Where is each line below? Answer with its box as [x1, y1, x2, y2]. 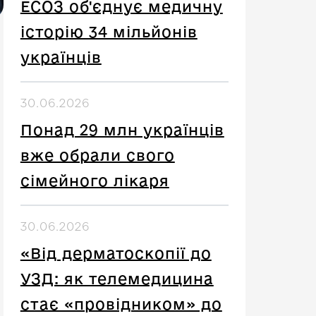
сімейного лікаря [20, 172, 169, 189]
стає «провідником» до [20, 296, 222, 312]
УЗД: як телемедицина [20, 270, 214, 287]
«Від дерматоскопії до [20, 245, 212, 262]
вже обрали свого [20, 147, 175, 164]
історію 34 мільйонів [20, 23, 197, 40]
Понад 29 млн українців [20, 121, 224, 138]
